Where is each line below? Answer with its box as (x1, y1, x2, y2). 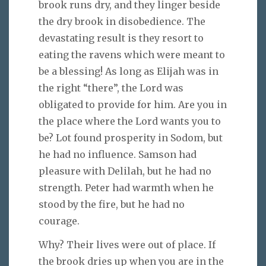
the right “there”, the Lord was (39, 81, 183, 94)
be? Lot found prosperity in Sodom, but (39, 131, 223, 144)
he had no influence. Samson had (39, 148, 197, 160)
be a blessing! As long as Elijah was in (39, 65, 218, 77)
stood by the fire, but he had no (39, 198, 185, 210)
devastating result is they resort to (39, 31, 204, 44)
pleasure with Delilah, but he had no (39, 164, 211, 177)
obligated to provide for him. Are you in (39, 98, 227, 110)
